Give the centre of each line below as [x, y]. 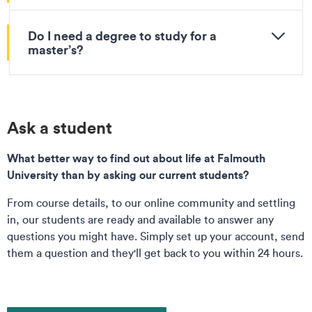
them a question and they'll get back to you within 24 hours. [155, 252]
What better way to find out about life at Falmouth [136, 157]
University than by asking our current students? [129, 174]
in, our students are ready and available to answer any [140, 219]
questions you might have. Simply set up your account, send [156, 236]
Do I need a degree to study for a [122, 35]
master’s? [56, 49]
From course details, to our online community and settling [151, 202]
